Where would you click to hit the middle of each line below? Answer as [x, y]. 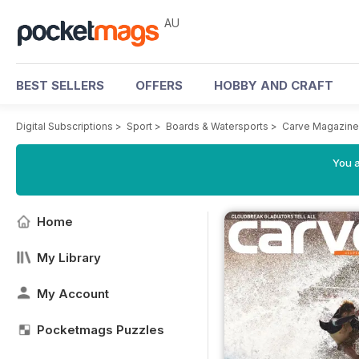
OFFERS [159, 85]
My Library [69, 258]
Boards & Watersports [217, 126]
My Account [73, 294]
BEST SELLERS [60, 85]
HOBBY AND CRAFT [274, 85]
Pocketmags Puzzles [101, 330]
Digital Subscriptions [65, 126]
